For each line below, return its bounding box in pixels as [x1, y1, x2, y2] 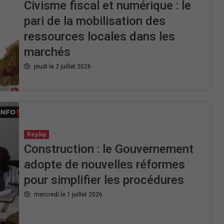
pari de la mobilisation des [23, 13, 165, 28]
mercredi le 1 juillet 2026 [32, 191, 102, 198]
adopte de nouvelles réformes [23, 157, 185, 172]
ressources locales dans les [23, 29, 175, 43]
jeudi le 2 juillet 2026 [32, 62, 91, 70]
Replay [26, 131, 46, 138]
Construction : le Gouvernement [23, 142, 193, 156]
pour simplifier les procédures [23, 173, 184, 187]
